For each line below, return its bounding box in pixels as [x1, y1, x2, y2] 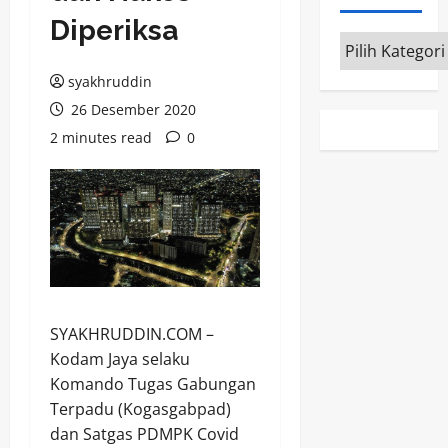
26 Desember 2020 [67, 99, 196, 119]
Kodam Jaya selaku [50, 347, 190, 370]
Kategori [338, 31, 407, 54]
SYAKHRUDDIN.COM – [50, 322, 214, 345]
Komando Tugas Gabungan [50, 372, 256, 395]
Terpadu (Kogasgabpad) [50, 397, 231, 420]
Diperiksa [50, 13, 178, 47]
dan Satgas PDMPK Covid [50, 422, 239, 445]
